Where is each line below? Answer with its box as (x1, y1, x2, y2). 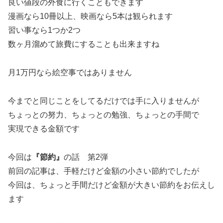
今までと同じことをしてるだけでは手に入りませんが (8, 96, 199, 105)
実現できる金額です (8, 124, 80, 133)
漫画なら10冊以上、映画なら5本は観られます (8, 12, 173, 21)
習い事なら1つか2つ (8, 26, 81, 35)
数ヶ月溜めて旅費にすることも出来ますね (8, 40, 159, 49)
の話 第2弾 (64, 152, 108, 161)
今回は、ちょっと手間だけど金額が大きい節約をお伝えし (8, 180, 215, 189)
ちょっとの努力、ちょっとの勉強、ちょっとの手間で (8, 110, 199, 119)
